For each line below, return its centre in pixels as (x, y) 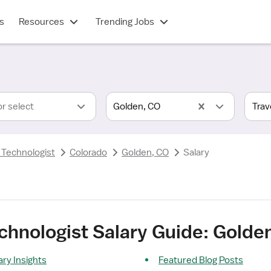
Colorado (88, 152)
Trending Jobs (125, 22)
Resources (41, 22)
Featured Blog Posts (201, 260)
